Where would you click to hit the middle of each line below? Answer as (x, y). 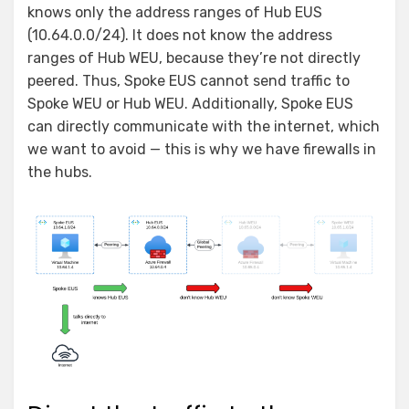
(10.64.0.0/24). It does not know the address (180, 35)
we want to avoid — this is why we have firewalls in (202, 149)
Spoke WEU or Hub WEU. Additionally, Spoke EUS (190, 103)
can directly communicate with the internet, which (204, 126)
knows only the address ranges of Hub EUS (175, 12)
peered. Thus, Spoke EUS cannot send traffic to (189, 80)
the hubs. (60, 172)
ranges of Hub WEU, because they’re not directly (194, 58)
